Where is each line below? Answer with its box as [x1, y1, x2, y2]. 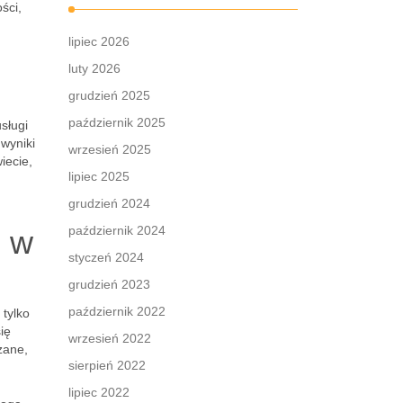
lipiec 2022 [68, 385, 130, 399]
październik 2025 [68, 115, 166, 130]
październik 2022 [68, 304, 166, 318]
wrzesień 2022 [68, 331, 151, 345]
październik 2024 [68, 223, 166, 237]
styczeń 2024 [68, 250, 144, 264]
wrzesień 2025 [68, 142, 151, 157]
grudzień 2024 [68, 196, 150, 210]
